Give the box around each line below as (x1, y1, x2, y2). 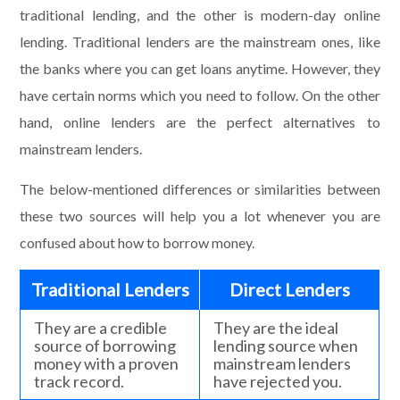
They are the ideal (213, 318, 339, 338)
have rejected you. (213, 371, 343, 392)
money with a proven (34, 354, 179, 374)
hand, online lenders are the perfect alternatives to (20, 113, 380, 131)
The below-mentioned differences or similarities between (20, 180, 380, 198)
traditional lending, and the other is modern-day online (20, 6, 380, 24)
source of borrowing (34, 336, 177, 356)
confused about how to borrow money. (20, 234, 255, 252)
